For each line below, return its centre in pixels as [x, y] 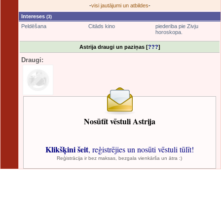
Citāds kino [102, 26]
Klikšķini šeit [67, 149]
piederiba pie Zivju [177, 26]
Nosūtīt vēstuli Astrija [119, 121]
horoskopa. [169, 32]
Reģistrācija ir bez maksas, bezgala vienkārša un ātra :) [120, 158]
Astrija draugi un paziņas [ [113, 47]
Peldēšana [34, 26]
